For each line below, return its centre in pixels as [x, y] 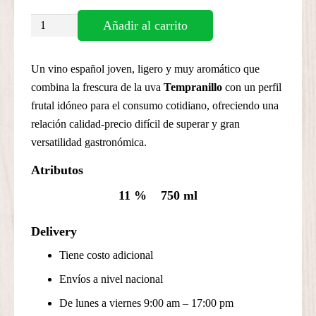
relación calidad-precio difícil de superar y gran [135, 123]
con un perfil [252, 87]
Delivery [54, 231]
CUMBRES [58, 41]
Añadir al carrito [145, 26]
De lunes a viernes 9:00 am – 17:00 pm [146, 303]
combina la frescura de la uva [97, 87]
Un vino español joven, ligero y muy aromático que [145, 68]
